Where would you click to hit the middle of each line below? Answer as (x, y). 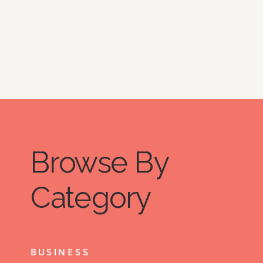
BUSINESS (60, 252)
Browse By (99, 162)
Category (91, 197)
